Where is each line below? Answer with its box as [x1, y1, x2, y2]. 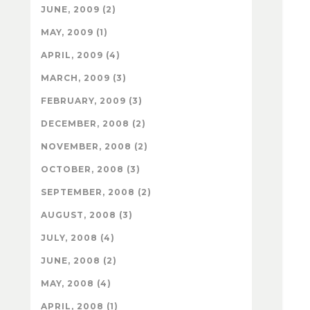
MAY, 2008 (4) [41, 277, 111, 289]
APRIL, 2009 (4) [41, 49, 120, 60]
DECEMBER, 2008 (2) [41, 118, 146, 129]
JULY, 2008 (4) [41, 232, 115, 243]
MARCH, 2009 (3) [41, 72, 127, 83]
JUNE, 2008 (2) [41, 255, 117, 266]
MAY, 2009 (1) [41, 26, 108, 37]
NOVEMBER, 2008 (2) [41, 140, 148, 152]
